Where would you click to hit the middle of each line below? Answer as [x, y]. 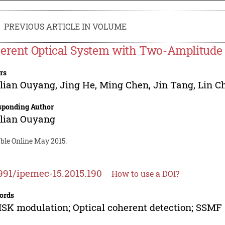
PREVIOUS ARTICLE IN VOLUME [66, 26]
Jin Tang [174, 84]
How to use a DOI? [146, 173]
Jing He [78, 84]
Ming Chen [124, 84]
